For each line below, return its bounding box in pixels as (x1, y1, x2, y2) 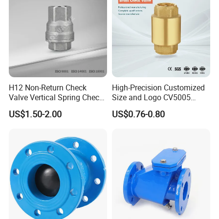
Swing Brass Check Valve (111, 102, 199, 113)
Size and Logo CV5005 (111, 92, 191, 103)
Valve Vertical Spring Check (9, 92, 104, 103)
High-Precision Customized (111, 82, 205, 93)
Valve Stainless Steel (9, 102, 81, 113)
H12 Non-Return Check (9, 82, 87, 93)
